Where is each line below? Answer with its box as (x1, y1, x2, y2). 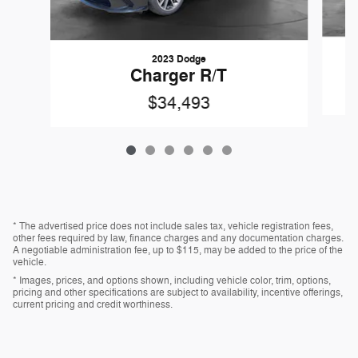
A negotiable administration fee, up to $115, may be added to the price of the (13, 244, 343, 257)
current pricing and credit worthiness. (13, 298, 173, 312)
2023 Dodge (151, 53, 206, 66)
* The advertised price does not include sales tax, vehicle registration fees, (13, 220, 333, 233)
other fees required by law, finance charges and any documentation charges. (13, 232, 344, 245)
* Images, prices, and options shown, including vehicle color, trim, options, (13, 274, 331, 288)
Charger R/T (130, 65, 228, 88)
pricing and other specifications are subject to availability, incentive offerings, (13, 286, 343, 300)
